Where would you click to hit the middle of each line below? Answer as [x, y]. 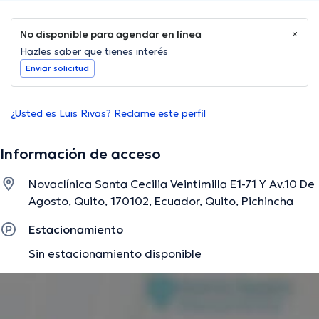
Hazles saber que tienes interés [94, 52]
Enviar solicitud [57, 68]
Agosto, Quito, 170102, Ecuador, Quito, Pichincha [161, 201]
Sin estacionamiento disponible [115, 254]
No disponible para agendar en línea [111, 35]
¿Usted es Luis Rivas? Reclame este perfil [108, 114]
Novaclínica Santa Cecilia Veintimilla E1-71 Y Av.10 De [172, 184]
